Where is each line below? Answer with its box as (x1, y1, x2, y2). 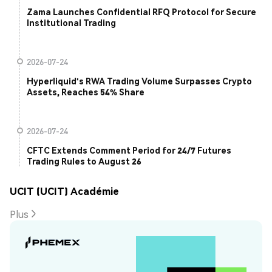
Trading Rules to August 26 (27, 155, 141, 167)
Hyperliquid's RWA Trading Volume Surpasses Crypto (27, 75, 252, 87)
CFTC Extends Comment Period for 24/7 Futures (27, 144, 231, 156)
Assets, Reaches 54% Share (27, 86, 144, 98)
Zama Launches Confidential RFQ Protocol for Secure (27, 6, 256, 18)
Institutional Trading (27, 17, 116, 29)
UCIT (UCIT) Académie (10, 185, 119, 198)
